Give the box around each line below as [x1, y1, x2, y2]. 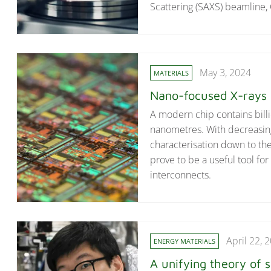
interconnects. [150, 168, 211, 181]
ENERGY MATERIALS [154, 237, 215, 246]
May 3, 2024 [200, 66, 251, 80]
